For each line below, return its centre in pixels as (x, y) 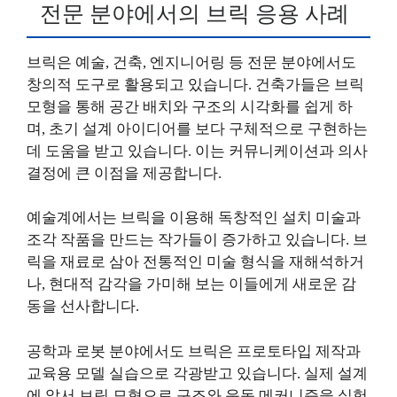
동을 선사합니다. (83, 306)
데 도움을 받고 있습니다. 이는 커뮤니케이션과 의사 (197, 151)
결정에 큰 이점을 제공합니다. (124, 173)
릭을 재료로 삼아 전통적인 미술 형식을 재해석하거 (195, 262)
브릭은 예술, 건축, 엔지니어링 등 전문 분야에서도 (191, 62)
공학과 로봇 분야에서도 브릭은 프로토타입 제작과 (194, 351)
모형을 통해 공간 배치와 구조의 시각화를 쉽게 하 (190, 106)
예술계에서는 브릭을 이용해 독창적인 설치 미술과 (194, 218)
